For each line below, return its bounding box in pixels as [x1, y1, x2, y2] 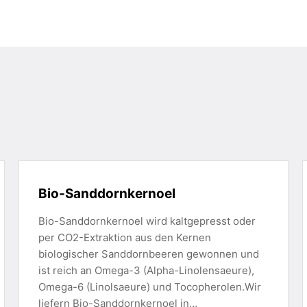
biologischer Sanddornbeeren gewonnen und [38, 247, 259, 260]
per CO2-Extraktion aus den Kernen [38, 231, 211, 244]
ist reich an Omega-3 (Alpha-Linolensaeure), [38, 264, 254, 277]
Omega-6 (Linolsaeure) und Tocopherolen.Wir [38, 280, 261, 293]
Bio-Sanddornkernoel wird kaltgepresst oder [38, 214, 256, 228]
